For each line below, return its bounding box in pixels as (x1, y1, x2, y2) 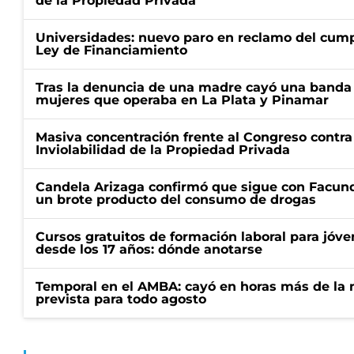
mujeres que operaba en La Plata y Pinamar (36, 92, 329, 107)
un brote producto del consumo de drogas (36, 192, 316, 207)
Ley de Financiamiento (36, 43, 187, 58)
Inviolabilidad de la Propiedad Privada (36, 142, 290, 157)
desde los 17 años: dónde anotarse (36, 242, 262, 257)
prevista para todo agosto (36, 292, 206, 307)
